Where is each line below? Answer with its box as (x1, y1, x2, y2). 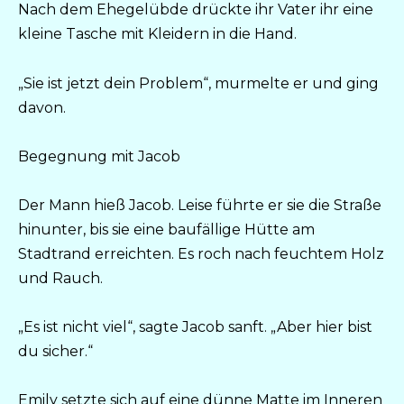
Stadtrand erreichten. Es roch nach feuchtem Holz (18, 244, 384, 262)
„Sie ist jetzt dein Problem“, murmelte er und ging (18, 74, 379, 92)
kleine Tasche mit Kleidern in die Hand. (18, 25, 297, 43)
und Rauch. (18, 269, 103, 287)
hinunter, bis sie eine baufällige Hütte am (18, 220, 315, 238)
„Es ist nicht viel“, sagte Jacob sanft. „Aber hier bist (18, 318, 372, 336)
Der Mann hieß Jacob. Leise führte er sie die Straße (18, 196, 381, 214)
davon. (18, 98, 66, 116)
